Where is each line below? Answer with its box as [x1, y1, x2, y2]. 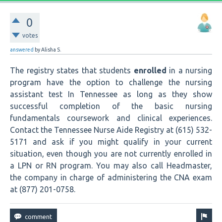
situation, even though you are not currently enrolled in [10, 149, 212, 159]
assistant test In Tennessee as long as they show [10, 90, 212, 99]
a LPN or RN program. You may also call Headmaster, [10, 161, 212, 170]
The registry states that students [10, 66, 134, 75]
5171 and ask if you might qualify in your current [10, 137, 212, 147]
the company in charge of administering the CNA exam [10, 173, 212, 182]
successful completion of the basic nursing [10, 102, 212, 111]
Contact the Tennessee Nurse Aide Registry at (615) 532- [10, 125, 212, 135]
